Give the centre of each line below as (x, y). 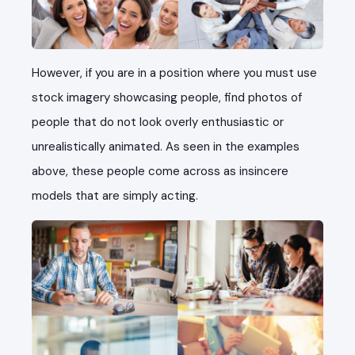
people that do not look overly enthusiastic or (158, 122)
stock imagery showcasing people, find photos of (167, 98)
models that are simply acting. (115, 196)
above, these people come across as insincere (160, 172)
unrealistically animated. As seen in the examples (166, 147)
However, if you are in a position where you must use (174, 73)
